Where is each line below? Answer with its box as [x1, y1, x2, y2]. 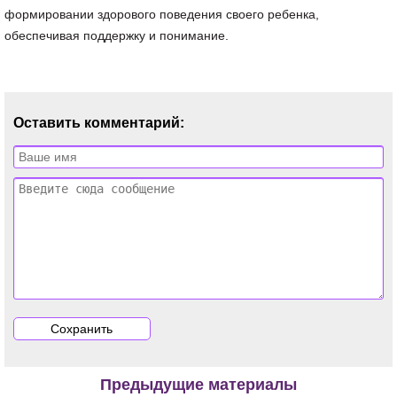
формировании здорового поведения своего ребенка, [4, 7, 319, 21]
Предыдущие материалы [100, 376, 297, 393]
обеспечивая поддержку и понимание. [4, 28, 229, 43]
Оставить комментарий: [13, 115, 184, 130]
